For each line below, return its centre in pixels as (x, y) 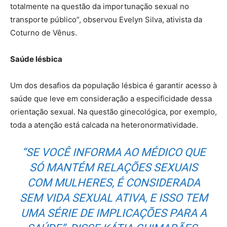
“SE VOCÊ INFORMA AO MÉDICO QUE (113, 152)
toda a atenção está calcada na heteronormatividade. (104, 125)
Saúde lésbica (36, 59)
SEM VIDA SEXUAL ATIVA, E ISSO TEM (113, 198)
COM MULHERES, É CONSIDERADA (113, 183)
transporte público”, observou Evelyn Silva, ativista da (106, 20)
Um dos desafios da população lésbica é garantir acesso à (113, 85)
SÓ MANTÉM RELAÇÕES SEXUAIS (113, 167)
